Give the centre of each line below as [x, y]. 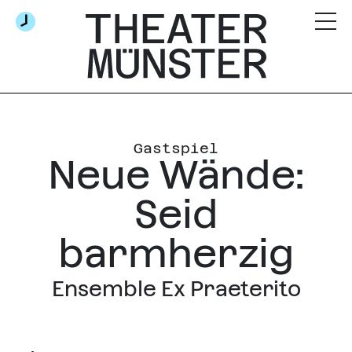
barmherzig [176, 253]
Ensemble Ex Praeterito [176, 288]
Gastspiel [176, 148]
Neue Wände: [176, 174]
